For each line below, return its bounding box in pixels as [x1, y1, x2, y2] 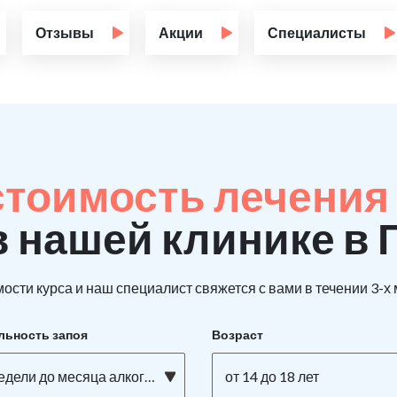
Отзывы [35, 24, 94, 42]
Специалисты [268, 24, 366, 42]
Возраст [212, 327, 263, 343]
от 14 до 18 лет [225, 368, 319, 385]
